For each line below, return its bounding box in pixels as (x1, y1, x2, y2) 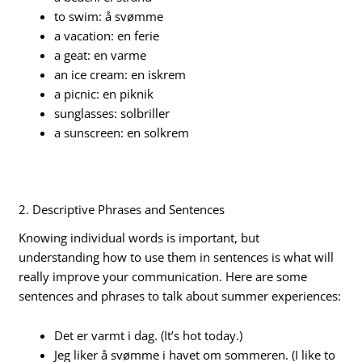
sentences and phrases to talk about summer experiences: (19, 287, 342, 304)
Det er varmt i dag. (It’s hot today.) (54, 327, 243, 344)
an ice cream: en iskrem (54, 66, 187, 82)
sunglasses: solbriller (54, 105, 170, 121)
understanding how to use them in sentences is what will (19, 248, 335, 265)
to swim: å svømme (54, 8, 164, 24)
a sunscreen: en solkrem (54, 124, 190, 141)
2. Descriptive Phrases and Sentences (19, 201, 225, 218)
